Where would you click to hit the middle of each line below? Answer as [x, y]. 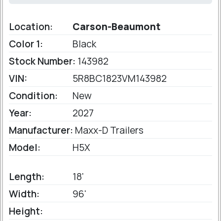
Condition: [33, 96]
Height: [26, 211]
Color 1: [26, 44]
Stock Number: [42, 61]
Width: [24, 194]
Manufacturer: [41, 130]
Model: [25, 148]
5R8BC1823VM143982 [119, 79]
